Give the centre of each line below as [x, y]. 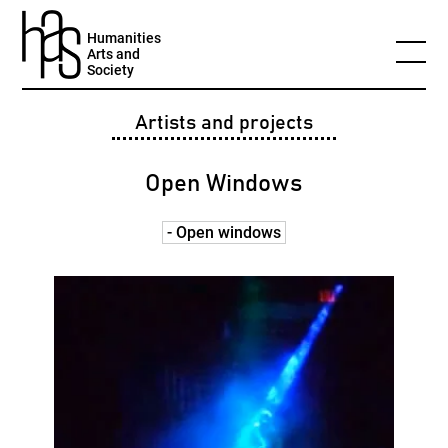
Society [111, 70]
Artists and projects [223, 123]
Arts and [114, 54]
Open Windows [224, 184]
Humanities [124, 38]
